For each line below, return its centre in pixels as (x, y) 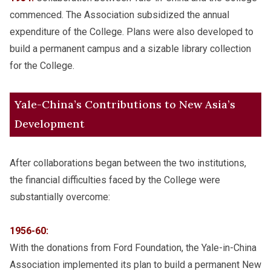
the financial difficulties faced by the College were (115, 180)
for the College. (42, 65)
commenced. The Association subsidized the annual (119, 15)
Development (50, 124)
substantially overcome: (60, 197)
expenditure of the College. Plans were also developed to (132, 31)
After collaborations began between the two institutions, (128, 163)
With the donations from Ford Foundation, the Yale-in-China (133, 248)
